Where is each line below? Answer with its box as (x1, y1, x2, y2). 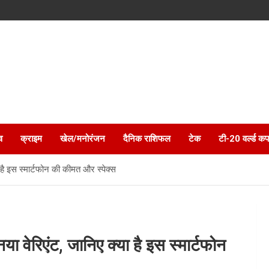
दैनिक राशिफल (123, 133, 171, 144)
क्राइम (20, 133, 42, 144)
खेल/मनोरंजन (60, 133, 105, 144)
